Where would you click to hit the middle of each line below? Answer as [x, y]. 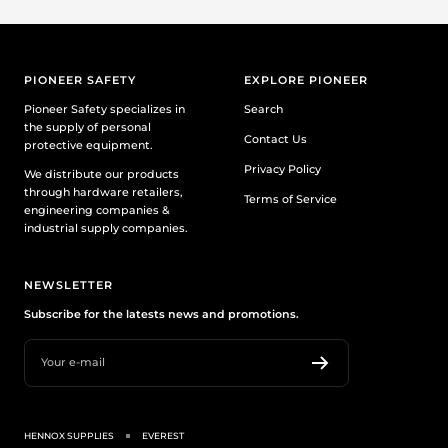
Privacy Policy [282, 168]
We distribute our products [101, 173]
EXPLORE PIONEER [306, 79]
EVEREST [163, 435]
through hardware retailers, [103, 191]
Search [263, 108]
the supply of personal [87, 126]
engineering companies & [97, 209]
